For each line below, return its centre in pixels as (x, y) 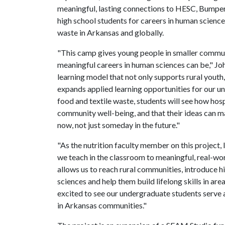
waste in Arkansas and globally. (110, 32)
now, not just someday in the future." (119, 125)
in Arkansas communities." (102, 205)
